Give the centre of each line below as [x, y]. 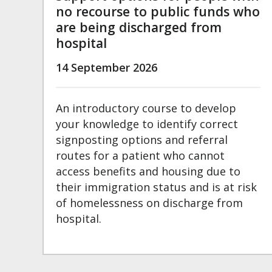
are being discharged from [139, 27]
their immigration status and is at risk [156, 187]
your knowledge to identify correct [147, 124]
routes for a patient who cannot [140, 156]
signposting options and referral [142, 140]
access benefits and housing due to [148, 172]
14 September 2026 [107, 68]
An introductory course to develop [146, 108]
